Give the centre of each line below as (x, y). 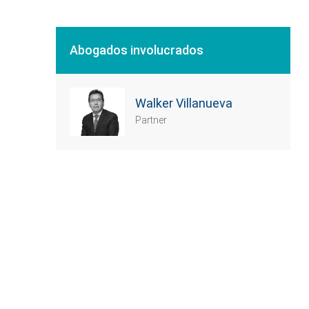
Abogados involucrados (137, 50)
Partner (151, 120)
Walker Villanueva (184, 103)
